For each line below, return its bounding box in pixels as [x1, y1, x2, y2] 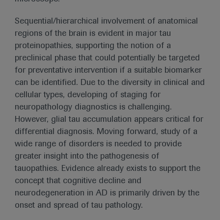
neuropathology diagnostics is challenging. [15, 103, 172, 112]
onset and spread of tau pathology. [15, 201, 143, 210]
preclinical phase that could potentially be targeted [15, 54, 200, 63]
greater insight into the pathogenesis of [15, 152, 159, 161]
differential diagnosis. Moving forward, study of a [15, 128, 197, 137]
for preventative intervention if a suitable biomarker [15, 66, 202, 75]
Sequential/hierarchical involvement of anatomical [15, 17, 198, 26]
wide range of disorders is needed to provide [15, 140, 182, 149]
